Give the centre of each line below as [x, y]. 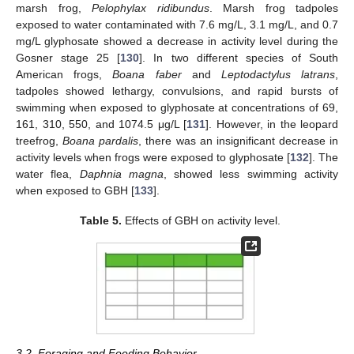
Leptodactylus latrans [278, 74]
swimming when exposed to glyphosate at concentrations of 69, [177, 107]
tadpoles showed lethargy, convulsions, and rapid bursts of [177, 90]
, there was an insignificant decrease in [238, 140]
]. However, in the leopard [272, 124]
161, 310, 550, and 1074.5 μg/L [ [101, 124]
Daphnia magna [121, 173]
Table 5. [101, 221]
